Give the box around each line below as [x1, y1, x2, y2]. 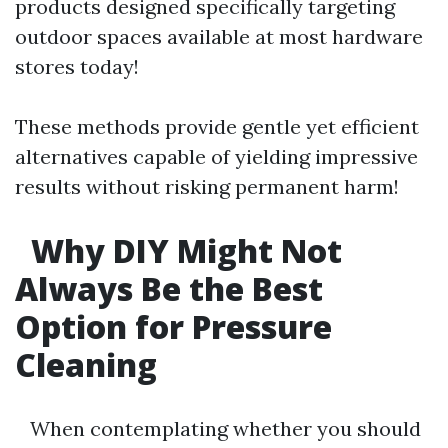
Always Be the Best [15, 267, 323, 310]
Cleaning [15, 343, 157, 386]
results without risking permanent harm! [15, 174, 399, 199]
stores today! [15, 54, 139, 79]
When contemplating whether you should [15, 416, 421, 441]
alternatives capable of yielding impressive [15, 144, 418, 169]
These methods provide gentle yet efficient [15, 114, 419, 139]
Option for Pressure [15, 305, 332, 348]
